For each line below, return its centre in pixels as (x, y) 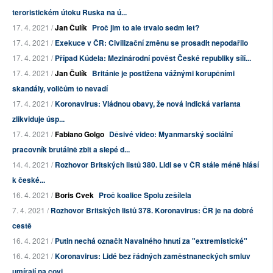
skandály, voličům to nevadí (60, 89)
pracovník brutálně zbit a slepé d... (71, 150)
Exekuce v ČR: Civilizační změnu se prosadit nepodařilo (151, 43)
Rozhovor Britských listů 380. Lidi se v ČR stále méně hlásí (157, 165)
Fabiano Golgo (80, 134)
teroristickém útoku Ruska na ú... (69, 12)
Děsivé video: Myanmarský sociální (171, 134)
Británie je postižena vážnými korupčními (163, 73)
